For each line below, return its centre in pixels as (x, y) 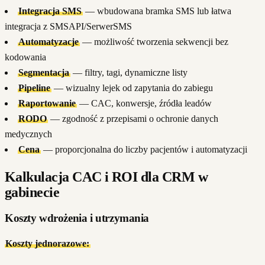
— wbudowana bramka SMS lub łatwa (157, 11)
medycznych (28, 134)
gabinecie (32, 193)
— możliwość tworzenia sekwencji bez (154, 42)
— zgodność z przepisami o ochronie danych (133, 119)
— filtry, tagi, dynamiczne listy (129, 73)
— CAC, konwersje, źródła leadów (144, 104)
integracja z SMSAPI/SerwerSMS (68, 27)
